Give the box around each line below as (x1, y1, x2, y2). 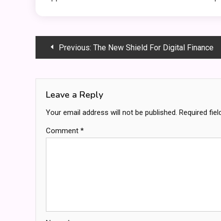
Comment (46, 126, 80, 135)
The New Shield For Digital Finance (93, 43, 214, 52)
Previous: (59, 43, 91, 52)
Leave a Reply (46, 89, 103, 101)
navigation (35, 59, 108, 79)
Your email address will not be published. (46, 108, 177, 117)
